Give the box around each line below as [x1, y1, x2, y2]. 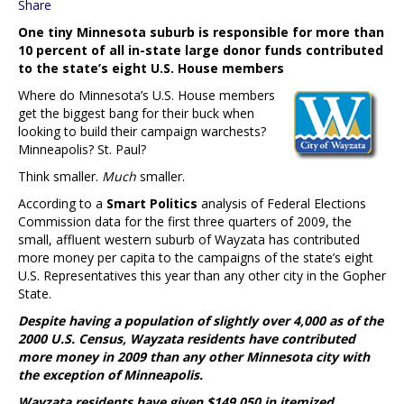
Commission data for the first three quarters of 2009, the [18, 212, 352, 230]
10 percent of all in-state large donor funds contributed [18, 41, 383, 59]
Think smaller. [18, 167, 102, 185]
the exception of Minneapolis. [18, 365, 203, 383]
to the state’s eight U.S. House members [18, 59, 284, 77]
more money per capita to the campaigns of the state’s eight [18, 248, 373, 266]
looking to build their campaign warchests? [18, 122, 266, 140]
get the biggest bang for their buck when [18, 104, 254, 122]
